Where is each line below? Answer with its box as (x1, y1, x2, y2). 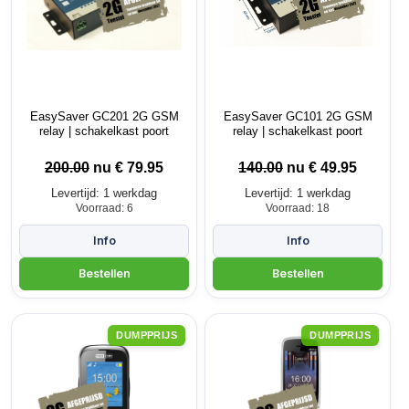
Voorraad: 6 (75, 201, 133, 215)
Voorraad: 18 (266, 201, 330, 215)
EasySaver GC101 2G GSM (223, 109, 372, 123)
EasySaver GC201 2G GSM (29, 109, 179, 123)
